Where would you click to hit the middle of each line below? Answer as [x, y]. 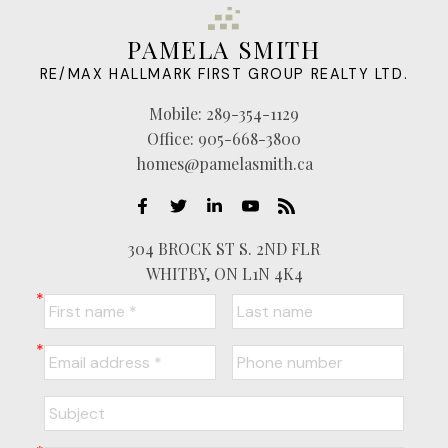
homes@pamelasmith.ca [224, 163]
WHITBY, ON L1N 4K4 [224, 273]
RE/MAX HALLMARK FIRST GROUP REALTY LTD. [224, 74]
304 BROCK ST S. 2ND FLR [224, 248]
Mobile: [175, 113]
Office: [170, 138]
